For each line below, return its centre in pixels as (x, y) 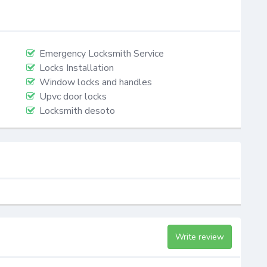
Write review (199, 237)
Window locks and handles (96, 83)
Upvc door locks (73, 97)
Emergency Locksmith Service (102, 54)
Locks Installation (77, 68)
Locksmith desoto (77, 111)
